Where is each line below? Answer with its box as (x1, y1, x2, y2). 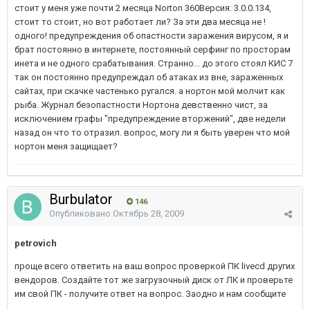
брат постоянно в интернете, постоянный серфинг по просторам (15, 44, 291, 55)
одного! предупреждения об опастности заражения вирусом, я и (15, 30, 289, 41)
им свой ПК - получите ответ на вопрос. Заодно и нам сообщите (15, 289, 286, 299)
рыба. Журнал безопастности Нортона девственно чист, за (15, 100, 268, 110)
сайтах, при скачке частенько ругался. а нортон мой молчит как (15, 86, 285, 96)
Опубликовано (49, 208, 113, 219)
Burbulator (49, 191, 116, 208)
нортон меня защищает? (15, 141, 118, 152)
